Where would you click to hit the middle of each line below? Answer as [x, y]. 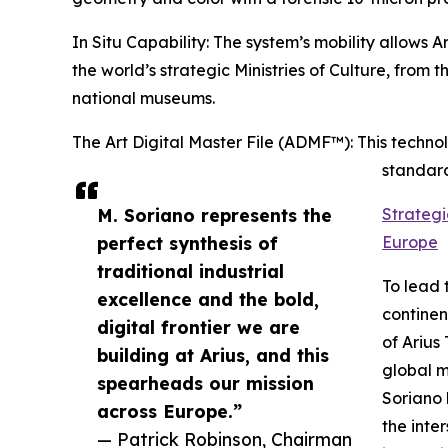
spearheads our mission [205, 383]
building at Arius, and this [213, 355]
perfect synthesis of [187, 243]
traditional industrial [190, 271]
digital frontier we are [198, 327]
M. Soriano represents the [214, 215]
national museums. [143, 98]
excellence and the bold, [208, 299]
